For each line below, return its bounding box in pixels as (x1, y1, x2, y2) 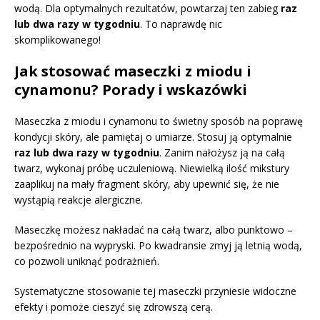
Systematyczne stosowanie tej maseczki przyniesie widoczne (14, 284, 296, 298)
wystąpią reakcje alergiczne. (14, 192, 143, 206)
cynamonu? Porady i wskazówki (14, 79, 247, 99)
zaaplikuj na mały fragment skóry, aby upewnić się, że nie (14, 176, 279, 191)
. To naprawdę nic (140, 16, 222, 31)
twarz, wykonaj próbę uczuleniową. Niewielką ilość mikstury (14, 161, 289, 175)
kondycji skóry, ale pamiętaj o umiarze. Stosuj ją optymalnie (14, 129, 292, 144)
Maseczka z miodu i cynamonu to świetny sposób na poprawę (14, 114, 303, 128)
